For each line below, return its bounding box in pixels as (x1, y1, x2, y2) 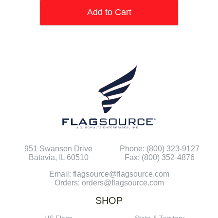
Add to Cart (87, 7, 131, 18)
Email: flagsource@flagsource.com (49, 170, 169, 179)
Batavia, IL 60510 (28, 153, 89, 162)
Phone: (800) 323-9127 (120, 145, 200, 153)
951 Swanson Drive (24, 145, 92, 153)
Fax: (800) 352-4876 (125, 153, 195, 162)
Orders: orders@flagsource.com (54, 179, 164, 187)
